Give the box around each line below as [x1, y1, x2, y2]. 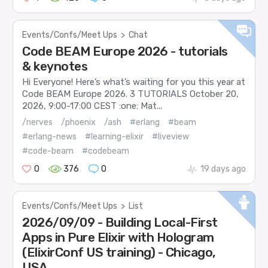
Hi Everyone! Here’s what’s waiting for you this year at [22, 77, 246, 88]
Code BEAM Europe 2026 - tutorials [22, 44, 228, 59]
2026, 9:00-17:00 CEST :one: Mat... [22, 100, 163, 112]
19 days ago [200, 163, 246, 174]
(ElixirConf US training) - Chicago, [22, 244, 216, 260]
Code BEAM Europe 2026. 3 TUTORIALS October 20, [22, 89, 239, 100]
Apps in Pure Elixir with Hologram [22, 229, 214, 245]
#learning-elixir [85, 131, 144, 142]
